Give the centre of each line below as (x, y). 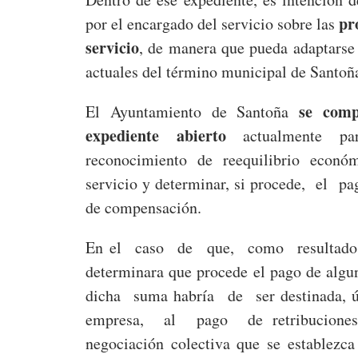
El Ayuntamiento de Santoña (193, 112)
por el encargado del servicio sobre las (213, 24)
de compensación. (143, 208)
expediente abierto (156, 136)
